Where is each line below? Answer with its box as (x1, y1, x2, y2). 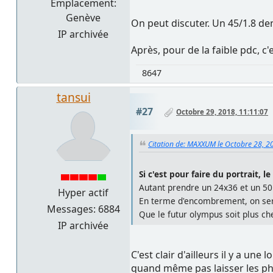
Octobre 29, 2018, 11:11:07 (176, 107, 268, 117)
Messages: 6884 (46, 202, 120, 216)
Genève (66, 10, 101, 24)
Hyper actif (58, 186, 108, 200)
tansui (56, 89, 91, 106)
